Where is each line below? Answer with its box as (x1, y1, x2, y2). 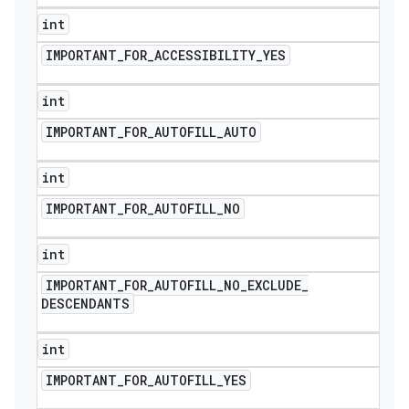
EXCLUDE (247, 277, 301, 294)
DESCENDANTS (41, 295, 130, 312)
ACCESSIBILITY (154, 47, 256, 64)
